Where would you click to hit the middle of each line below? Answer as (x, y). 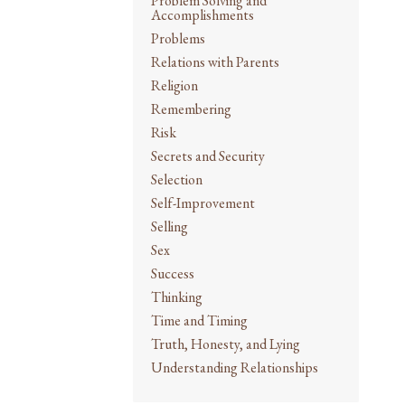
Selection (177, 179)
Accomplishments (202, 14)
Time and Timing (199, 320)
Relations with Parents (215, 61)
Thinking (177, 297)
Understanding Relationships (235, 367)
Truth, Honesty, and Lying (226, 344)
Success (173, 273)
